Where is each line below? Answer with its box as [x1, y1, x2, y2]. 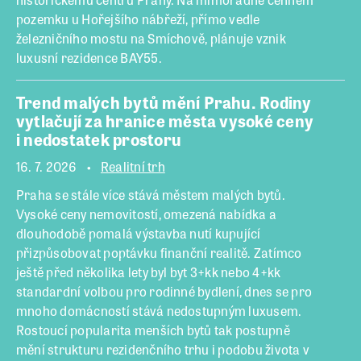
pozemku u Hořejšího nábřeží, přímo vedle [16, 10, 260, 29]
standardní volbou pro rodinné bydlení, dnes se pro [16, 282, 312, 301]
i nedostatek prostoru [16, 127, 182, 151]
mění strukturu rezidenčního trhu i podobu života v [16, 340, 309, 359]
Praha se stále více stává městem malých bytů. [16, 185, 285, 205]
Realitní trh [100, 157, 165, 176]
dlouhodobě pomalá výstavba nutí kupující [16, 224, 261, 243]
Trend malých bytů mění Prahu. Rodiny [16, 90, 312, 114]
